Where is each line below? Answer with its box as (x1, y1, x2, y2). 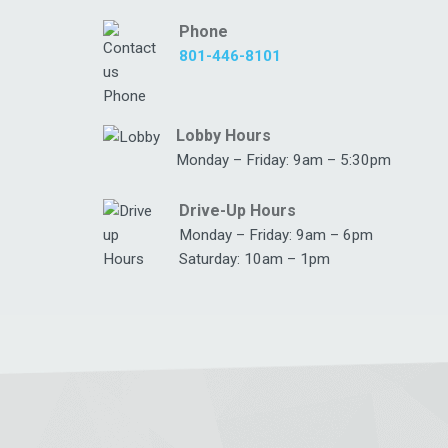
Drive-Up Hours (179, 201, 296, 221)
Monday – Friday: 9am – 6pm (179, 226, 373, 245)
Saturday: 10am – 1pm (179, 250, 330, 269)
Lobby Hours (176, 125, 271, 145)
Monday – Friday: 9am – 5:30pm (176, 150, 391, 169)
